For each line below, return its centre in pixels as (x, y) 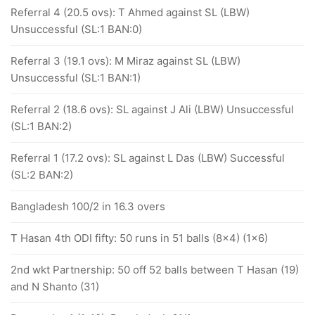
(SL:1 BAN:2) (41, 126)
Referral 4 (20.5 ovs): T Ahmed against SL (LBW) (130, 12)
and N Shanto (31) (55, 287)
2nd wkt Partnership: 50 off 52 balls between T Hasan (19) (155, 270)
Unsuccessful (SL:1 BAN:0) (76, 29)
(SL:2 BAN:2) (42, 175)
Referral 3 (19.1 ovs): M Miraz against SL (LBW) (126, 61)
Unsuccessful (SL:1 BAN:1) (76, 78)
